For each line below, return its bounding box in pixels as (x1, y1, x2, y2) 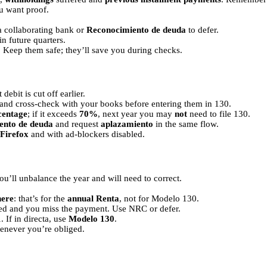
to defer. (186, 24, 219, 35)
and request (53, 119, 101, 129)
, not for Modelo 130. (119, 194, 199, 203)
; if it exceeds (27, 109, 79, 119)
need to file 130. (187, 109, 250, 119)
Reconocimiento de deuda (86, 24, 186, 35)
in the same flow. (153, 119, 219, 129)
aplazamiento (101, 119, 153, 129)
